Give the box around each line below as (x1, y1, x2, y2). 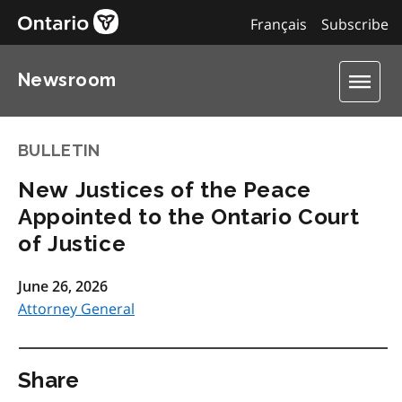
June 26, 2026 (18, 276, 108, 296)
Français (249, 14, 307, 34)
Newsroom (18, 69, 117, 91)
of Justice (18, 231, 127, 257)
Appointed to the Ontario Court (18, 204, 360, 230)
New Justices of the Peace (18, 177, 312, 203)
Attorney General (18, 299, 135, 319)
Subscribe (320, 14, 389, 34)
